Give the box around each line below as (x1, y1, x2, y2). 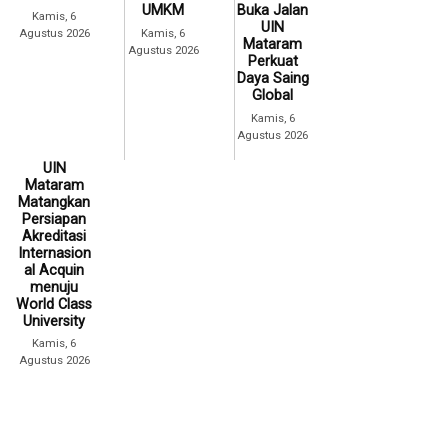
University (23, 312, 86, 330)
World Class (16, 295, 93, 313)
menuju (30, 278, 79, 296)
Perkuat (247, 52, 298, 70)
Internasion (17, 244, 91, 262)
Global (252, 86, 294, 104)
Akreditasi (22, 227, 87, 245)
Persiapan (22, 210, 87, 228)
